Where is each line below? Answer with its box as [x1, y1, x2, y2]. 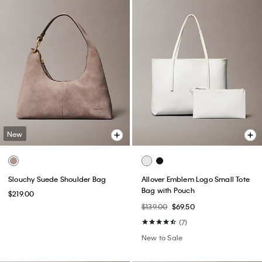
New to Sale [142, 233, 183, 243]
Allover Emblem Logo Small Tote [142, 174, 250, 184]
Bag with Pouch [142, 185, 195, 195]
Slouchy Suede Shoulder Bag [8, 174, 106, 184]
